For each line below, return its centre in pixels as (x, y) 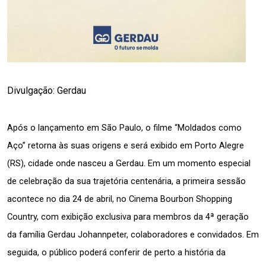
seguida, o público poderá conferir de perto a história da (116, 252)
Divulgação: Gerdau (47, 90)
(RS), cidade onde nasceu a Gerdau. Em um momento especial (129, 163)
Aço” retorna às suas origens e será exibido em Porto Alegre (126, 145)
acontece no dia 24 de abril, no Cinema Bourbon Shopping (120, 199)
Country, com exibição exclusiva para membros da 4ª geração (128, 216)
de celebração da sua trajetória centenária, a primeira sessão (126, 181)
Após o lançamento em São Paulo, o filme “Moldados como (124, 127)
